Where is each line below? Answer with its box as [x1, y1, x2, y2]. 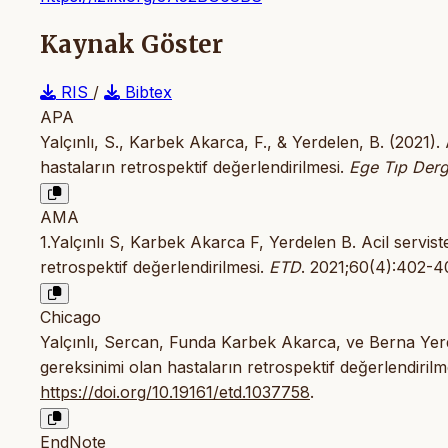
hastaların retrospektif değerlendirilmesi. [40, 157, 349, 178]
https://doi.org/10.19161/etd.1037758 [40, 382, 310, 403]
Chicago [40, 307, 101, 328]
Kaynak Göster [40, 29, 223, 61]
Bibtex [120, 82, 172, 103]
